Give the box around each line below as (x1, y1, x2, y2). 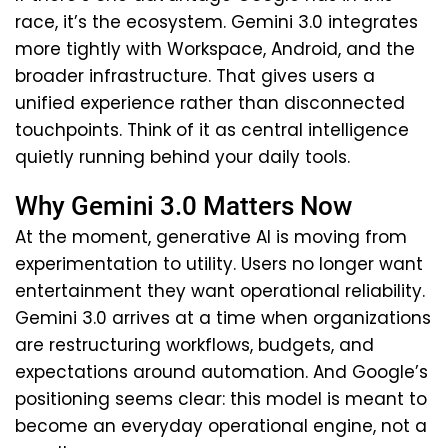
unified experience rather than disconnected (15, 90, 405, 115)
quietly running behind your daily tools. (15, 144, 350, 169)
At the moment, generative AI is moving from (15, 224, 407, 249)
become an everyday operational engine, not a (15, 413, 427, 438)
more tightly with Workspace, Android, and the (15, 36, 415, 61)
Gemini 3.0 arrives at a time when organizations (15, 305, 431, 330)
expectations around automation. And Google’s (15, 359, 428, 384)
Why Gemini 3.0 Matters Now (15, 190, 352, 221)
